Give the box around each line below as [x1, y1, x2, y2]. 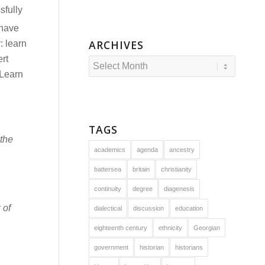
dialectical [94, 205, 122, 212]
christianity [161, 166, 192, 173]
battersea [94, 166, 122, 173]
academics [94, 146, 126, 153]
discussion [133, 205, 164, 212]
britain [132, 166, 150, 173]
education [175, 205, 203, 212]
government [94, 244, 129, 251]
